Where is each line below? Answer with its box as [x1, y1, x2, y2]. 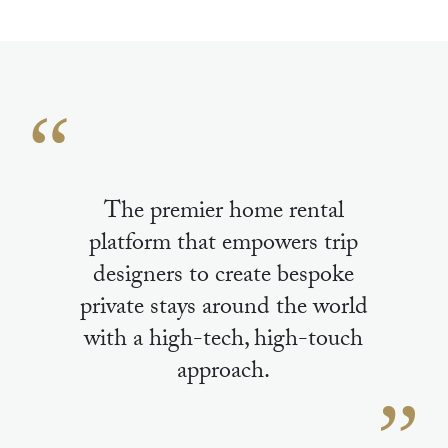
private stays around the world [79, 288, 368, 330]
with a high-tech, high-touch [84, 320, 364, 362]
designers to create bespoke [93, 256, 355, 298]
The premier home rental [103, 192, 344, 234]
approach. [177, 352, 271, 394]
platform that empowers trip [89, 224, 359, 266]
